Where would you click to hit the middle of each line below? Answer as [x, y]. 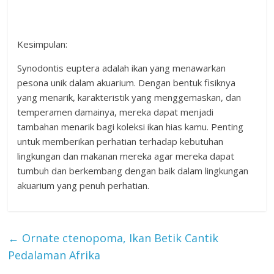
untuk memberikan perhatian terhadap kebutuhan [120, 142]
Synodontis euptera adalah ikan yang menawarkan [122, 68]
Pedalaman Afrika [54, 255]
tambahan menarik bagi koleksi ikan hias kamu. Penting [131, 127]
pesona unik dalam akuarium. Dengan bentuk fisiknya [127, 83]
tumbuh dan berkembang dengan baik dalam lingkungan [133, 171]
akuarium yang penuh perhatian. [83, 186]
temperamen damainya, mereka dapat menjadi [116, 112]
